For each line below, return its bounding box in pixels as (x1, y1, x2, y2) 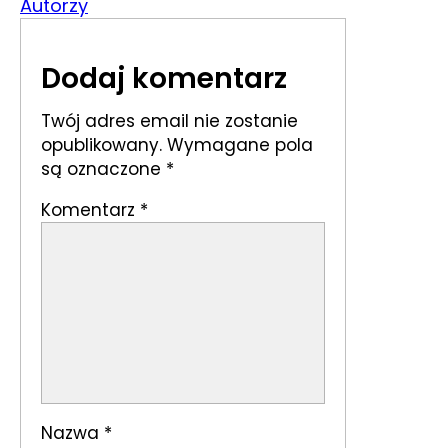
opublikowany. (41, 132, 162, 157)
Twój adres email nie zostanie (41, 108, 298, 133)
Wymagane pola (167, 132, 313, 157)
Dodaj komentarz (41, 58, 287, 98)
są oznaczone (41, 156, 166, 181)
